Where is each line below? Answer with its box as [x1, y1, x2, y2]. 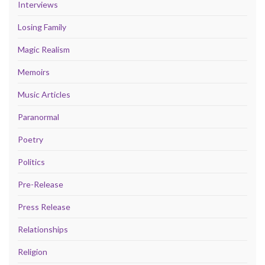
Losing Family [18, 22, 66, 33]
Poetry [18, 134, 43, 145]
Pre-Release [18, 179, 63, 190]
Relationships [18, 224, 68, 235]
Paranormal [18, 112, 59, 122]
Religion [18, 247, 47, 257]
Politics [18, 157, 45, 167]
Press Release [18, 202, 70, 212]
